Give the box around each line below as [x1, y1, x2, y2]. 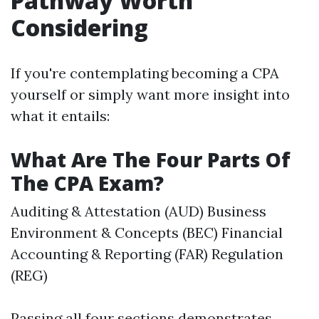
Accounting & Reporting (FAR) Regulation [11, 245, 283, 263]
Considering [11, 12, 148, 43]
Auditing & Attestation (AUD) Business [11, 202, 266, 220]
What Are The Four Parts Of [11, 146, 291, 173]
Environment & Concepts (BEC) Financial [11, 224, 283, 241]
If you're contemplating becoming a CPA [11, 64, 279, 82]
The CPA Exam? [11, 169, 164, 197]
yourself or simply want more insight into [11, 85, 290, 103]
